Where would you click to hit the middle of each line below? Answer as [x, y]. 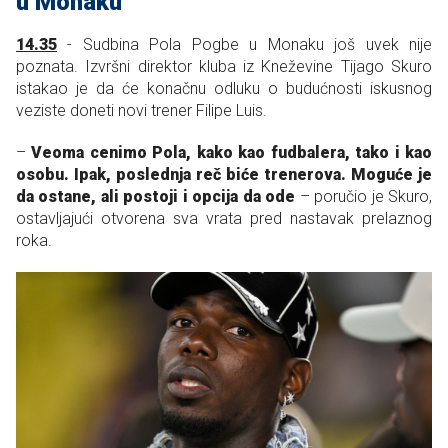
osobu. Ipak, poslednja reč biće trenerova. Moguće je [224, 174]
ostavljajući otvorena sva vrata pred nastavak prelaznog [224, 218]
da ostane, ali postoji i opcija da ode [158, 196]
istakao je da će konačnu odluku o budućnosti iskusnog [224, 88]
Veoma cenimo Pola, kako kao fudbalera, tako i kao [232, 152]
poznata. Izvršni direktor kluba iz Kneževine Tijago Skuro [224, 66]
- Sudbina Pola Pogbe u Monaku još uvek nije [244, 44]
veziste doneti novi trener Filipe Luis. [141, 110]
